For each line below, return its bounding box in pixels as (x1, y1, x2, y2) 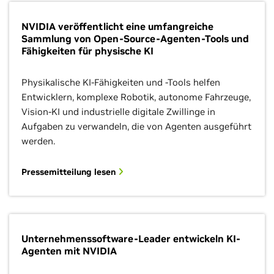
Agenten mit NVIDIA (21, 245, 117, 257)
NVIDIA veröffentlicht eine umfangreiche (21, 20, 213, 32)
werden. (21, 135, 55, 147)
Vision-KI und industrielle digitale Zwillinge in (21, 106, 215, 117)
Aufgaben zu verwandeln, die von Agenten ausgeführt (21, 120, 251, 132)
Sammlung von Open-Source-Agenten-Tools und (21, 32, 249, 45)
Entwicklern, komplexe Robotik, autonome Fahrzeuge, (21, 91, 251, 103)
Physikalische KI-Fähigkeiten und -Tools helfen (21, 76, 220, 88)
